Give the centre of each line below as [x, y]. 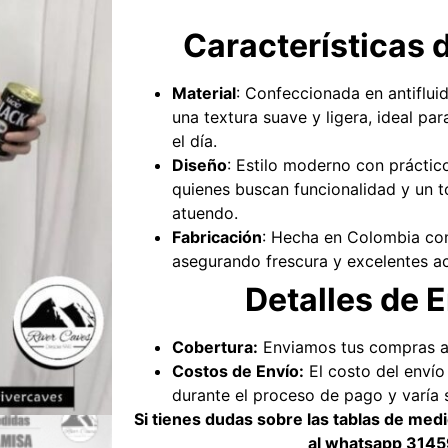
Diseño [199, 165]
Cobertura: [215, 347]
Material [204, 93]
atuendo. [205, 213]
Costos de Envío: [238, 371]
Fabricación [217, 237]
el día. [194, 141]
